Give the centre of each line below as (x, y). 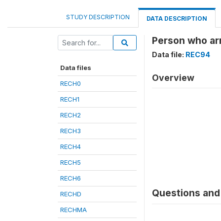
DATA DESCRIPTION (177, 18)
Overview (173, 78)
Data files (76, 68)
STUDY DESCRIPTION (98, 17)
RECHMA (74, 210)
